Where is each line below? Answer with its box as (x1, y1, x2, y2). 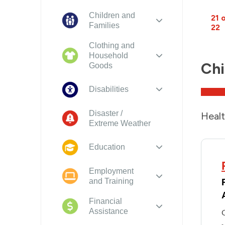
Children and (88, 11, 135, 20)
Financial (88, 196, 122, 205)
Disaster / (88, 108, 123, 118)
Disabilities (88, 85, 129, 94)
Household (88, 51, 128, 60)
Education (88, 143, 125, 152)
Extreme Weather (88, 119, 151, 128)
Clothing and (88, 41, 135, 50)
